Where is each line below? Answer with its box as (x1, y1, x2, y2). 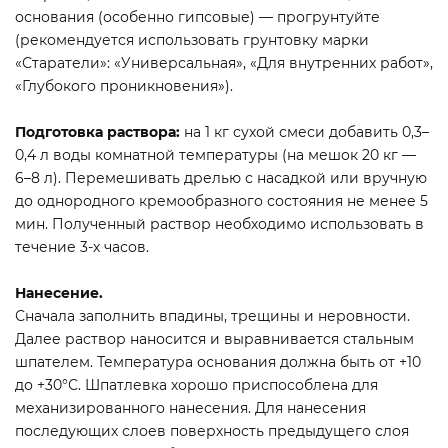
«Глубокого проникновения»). (15, 76, 233, 95)
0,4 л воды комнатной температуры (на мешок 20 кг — (15, 145, 416, 164)
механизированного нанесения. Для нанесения (15, 398, 366, 417)
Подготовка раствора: (15, 122, 184, 141)
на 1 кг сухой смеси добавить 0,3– (184, 122, 429, 141)
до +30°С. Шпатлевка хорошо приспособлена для (15, 375, 378, 394)
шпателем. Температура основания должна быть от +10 (15, 352, 421, 371)
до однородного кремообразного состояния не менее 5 (15, 191, 428, 210)
